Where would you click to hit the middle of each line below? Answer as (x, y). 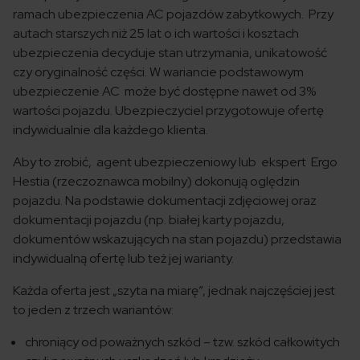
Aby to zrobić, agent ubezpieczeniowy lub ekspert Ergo (175, 162)
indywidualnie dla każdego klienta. (110, 130)
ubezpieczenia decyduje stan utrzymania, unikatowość (170, 53)
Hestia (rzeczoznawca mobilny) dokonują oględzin (156, 182)
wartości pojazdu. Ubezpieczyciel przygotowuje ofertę (168, 111)
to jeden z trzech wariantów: (93, 310)
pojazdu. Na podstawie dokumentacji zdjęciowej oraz (165, 201)
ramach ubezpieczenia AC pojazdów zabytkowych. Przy (173, 14)
